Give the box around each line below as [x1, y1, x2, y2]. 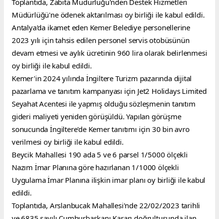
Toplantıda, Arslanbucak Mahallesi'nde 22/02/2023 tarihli [12, 200, 200, 211]
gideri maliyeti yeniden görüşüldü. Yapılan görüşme [12, 111, 181, 122]
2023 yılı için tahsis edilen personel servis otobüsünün [12, 35, 190, 45]
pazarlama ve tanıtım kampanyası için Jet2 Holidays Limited [12, 86, 207, 96]
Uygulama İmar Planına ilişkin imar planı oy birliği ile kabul [12, 175, 206, 185]
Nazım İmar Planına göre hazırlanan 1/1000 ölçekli [12, 162, 179, 173]
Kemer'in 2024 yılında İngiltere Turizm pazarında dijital [12, 73, 192, 84]
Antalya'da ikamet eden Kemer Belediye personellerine [12, 22, 191, 33]
